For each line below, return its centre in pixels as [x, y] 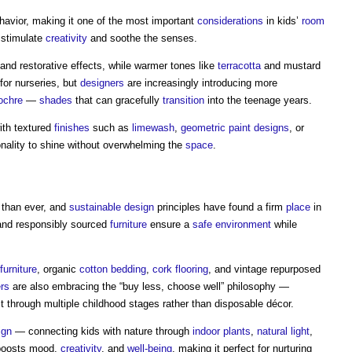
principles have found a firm [220, 207]
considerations [230, 21]
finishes [72, 128]
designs [271, 128]
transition [183, 100]
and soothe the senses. [142, 38]
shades [56, 100]
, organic [58, 269]
